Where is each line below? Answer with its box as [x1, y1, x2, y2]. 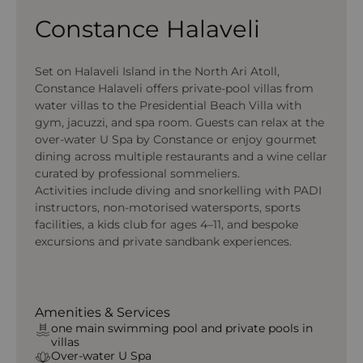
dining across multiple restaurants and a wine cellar [34, 149, 327, 164]
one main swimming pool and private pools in [50, 321, 313, 335]
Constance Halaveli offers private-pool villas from [34, 81, 314, 96]
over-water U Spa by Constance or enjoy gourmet [34, 132, 317, 147]
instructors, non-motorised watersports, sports [34, 200, 301, 215]
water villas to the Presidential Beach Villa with [34, 98, 301, 113]
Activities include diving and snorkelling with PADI [34, 183, 322, 198]
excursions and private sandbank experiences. [34, 234, 292, 249]
